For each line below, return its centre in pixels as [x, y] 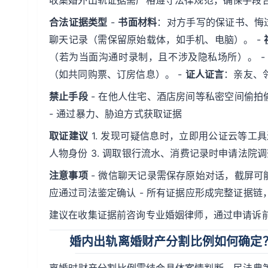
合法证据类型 [78, 22]
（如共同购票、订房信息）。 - [117, 74]
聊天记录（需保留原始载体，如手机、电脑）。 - [157, 39]
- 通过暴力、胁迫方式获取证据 [116, 114]
